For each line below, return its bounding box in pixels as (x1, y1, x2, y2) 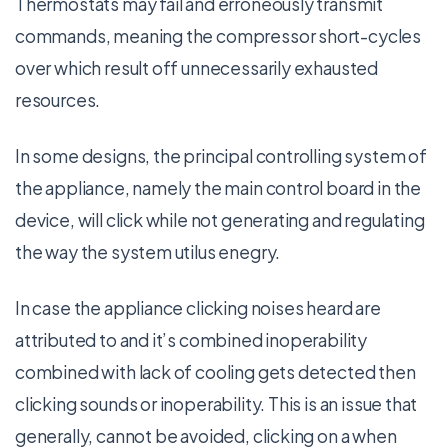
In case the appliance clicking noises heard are (15, 297, 381, 319)
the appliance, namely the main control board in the (15, 177, 422, 199)
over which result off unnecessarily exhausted (15, 57, 379, 79)
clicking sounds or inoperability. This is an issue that (15, 393, 418, 415)
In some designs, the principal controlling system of (15, 145, 427, 167)
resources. (15, 89, 101, 111)
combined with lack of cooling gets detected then (15, 361, 416, 383)
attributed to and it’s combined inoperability (15, 329, 368, 351)
